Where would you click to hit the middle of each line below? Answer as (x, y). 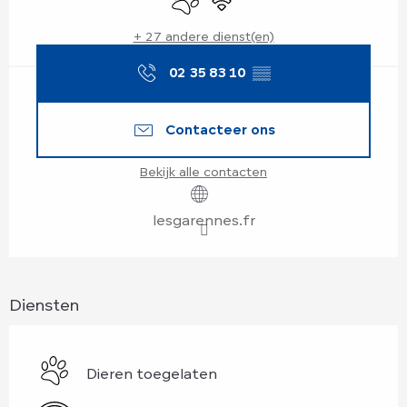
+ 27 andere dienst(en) (203, 35)
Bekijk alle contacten (203, 171)
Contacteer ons (220, 129)
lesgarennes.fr (203, 219)
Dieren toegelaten (152, 373)
